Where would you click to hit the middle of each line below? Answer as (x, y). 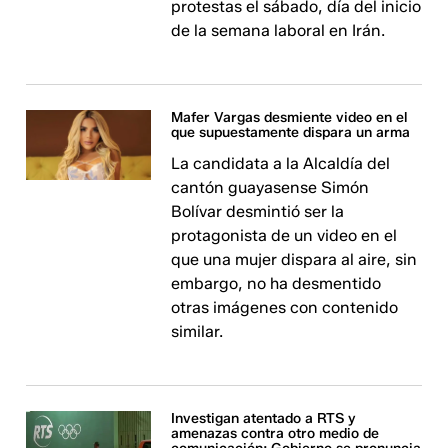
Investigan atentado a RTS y (264, 418)
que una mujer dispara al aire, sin (294, 259)
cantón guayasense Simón (270, 187)
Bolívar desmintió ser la (258, 211)
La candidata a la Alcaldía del (281, 163)
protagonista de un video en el (284, 235)
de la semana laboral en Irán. (278, 30)
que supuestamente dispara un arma (291, 132)
